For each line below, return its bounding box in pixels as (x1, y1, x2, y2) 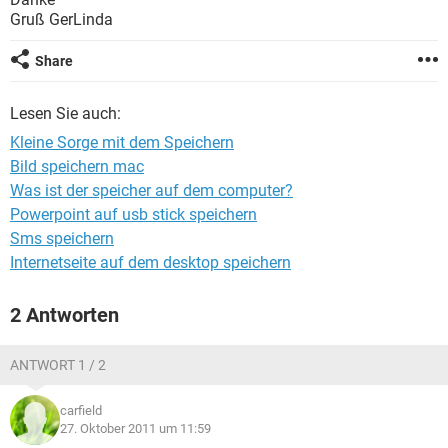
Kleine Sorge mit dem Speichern (10, 133, 234, 152)
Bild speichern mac (10, 157, 144, 176)
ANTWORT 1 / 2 (10, 357, 106, 373)
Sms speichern (10, 229, 114, 248)
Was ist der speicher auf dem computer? (10, 181, 293, 200)
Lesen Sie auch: (10, 104, 121, 123)
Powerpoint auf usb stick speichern (10, 205, 257, 224)
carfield (60, 403, 102, 418)
